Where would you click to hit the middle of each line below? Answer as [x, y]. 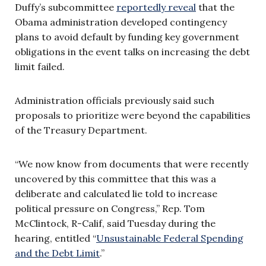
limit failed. [40, 66]
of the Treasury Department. [81, 130]
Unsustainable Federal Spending [170, 238]
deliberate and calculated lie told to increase [116, 193]
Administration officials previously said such [115, 100]
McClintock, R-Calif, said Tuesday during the [115, 223]
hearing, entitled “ [56, 238]
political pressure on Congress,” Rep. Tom [110, 208]
